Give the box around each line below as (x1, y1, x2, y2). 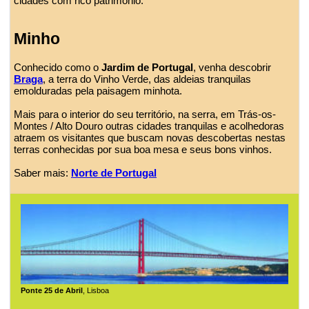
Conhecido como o (14, 61, 101, 74)
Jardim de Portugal (101, 61, 193, 74)
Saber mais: (14, 167, 71, 179)
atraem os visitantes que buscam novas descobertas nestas (14, 132, 286, 144)
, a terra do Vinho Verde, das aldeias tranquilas (43, 73, 251, 86)
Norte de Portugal (71, 167, 157, 179)
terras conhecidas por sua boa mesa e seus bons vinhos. (14, 143, 272, 156)
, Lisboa (83, 286, 109, 295)
